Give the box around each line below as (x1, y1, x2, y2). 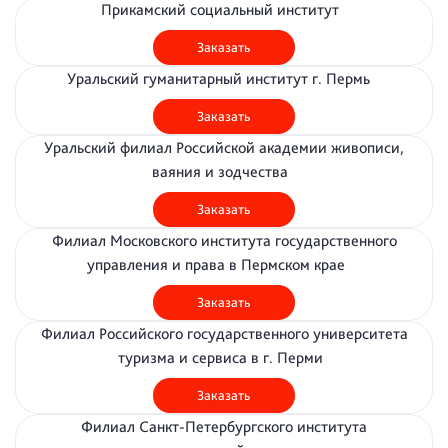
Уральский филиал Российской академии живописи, (44, 138, 404, 157)
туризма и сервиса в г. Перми (117, 348, 331, 367)
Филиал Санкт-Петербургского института (81, 417, 367, 436)
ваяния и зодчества (152, 162, 296, 181)
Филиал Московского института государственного (51, 231, 397, 250)
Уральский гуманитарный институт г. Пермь (66, 69, 382, 88)
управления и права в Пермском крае (87, 255, 361, 274)
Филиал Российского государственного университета (40, 324, 408, 343)
